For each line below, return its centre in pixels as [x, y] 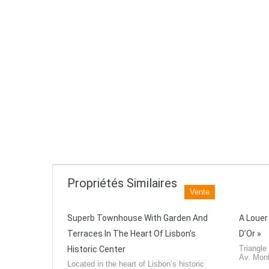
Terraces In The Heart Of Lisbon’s [131, 234]
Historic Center [96, 249]
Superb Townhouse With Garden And [138, 218]
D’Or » [250, 234]
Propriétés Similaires [122, 183]
